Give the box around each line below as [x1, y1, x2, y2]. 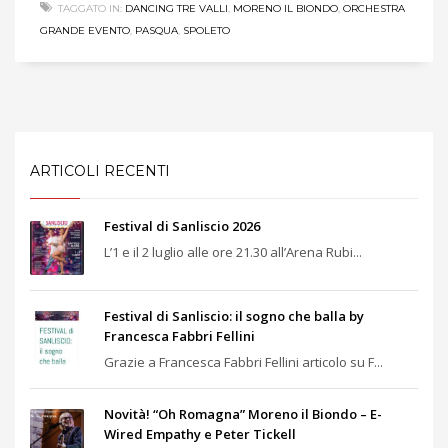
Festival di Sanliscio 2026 [104, 216, 260, 235]
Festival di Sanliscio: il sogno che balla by [104, 306, 364, 325]
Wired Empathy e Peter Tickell [104, 424, 296, 443]
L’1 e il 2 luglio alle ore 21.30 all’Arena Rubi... [104, 242, 362, 261]
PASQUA [135, 23, 178, 37]
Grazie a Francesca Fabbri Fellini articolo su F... [104, 352, 383, 371]
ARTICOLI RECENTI [30, 161, 170, 180]
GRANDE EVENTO [40, 23, 130, 37]
